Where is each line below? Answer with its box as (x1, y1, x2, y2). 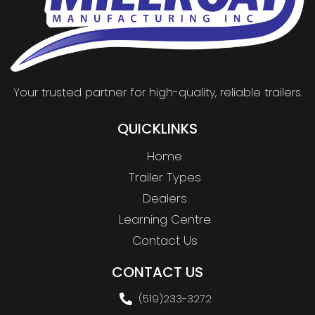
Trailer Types (128, 168, 201, 186)
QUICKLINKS (117, 118, 198, 139)
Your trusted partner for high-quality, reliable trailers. (13, 84, 302, 101)
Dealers (142, 189, 187, 207)
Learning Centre (118, 210, 211, 228)
